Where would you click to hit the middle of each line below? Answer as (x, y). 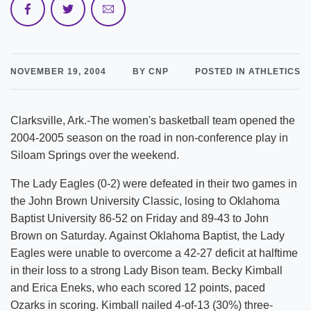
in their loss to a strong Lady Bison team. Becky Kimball (146, 270)
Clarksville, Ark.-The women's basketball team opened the (153, 120)
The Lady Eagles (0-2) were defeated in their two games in (154, 184)
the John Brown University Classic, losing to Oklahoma (145, 201)
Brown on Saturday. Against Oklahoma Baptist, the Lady (148, 236)
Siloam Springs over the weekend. (95, 155)
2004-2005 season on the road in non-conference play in (149, 138)
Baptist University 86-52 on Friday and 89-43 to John (140, 218)
